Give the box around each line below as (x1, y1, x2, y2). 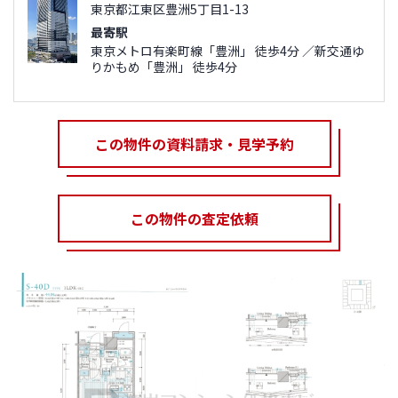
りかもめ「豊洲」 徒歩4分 (90, 58, 237, 76)
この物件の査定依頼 (131, 208, 259, 229)
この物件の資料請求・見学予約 (95, 133, 294, 155)
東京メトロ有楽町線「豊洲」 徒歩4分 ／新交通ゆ (90, 42, 364, 60)
